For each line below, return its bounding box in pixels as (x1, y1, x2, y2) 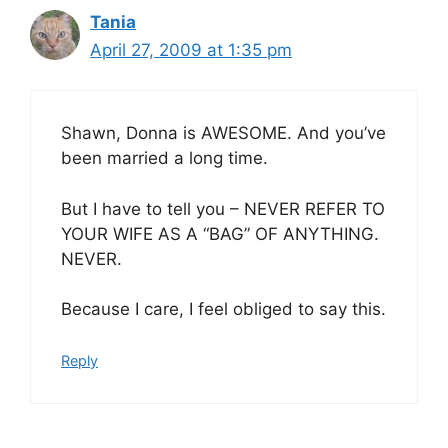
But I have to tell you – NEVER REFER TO (61, 198, 385, 219)
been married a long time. (61, 148, 268, 168)
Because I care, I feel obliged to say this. (61, 299, 386, 319)
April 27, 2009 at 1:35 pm (90, 39, 292, 60)
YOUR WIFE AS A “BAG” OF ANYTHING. (61, 223, 379, 244)
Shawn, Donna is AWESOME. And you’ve (61, 123, 386, 143)
